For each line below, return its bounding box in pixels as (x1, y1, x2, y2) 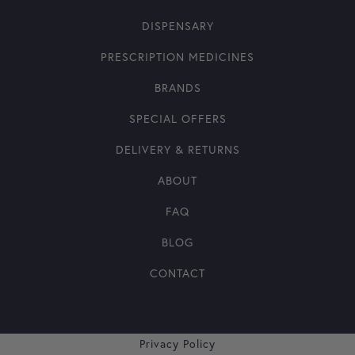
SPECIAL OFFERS (128, 110, 227, 126)
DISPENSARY (141, 17, 214, 33)
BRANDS (154, 79, 201, 95)
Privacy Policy (139, 335, 216, 351)
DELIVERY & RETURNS (115, 141, 240, 157)
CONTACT (150, 265, 205, 281)
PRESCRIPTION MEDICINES (101, 48, 254, 64)
